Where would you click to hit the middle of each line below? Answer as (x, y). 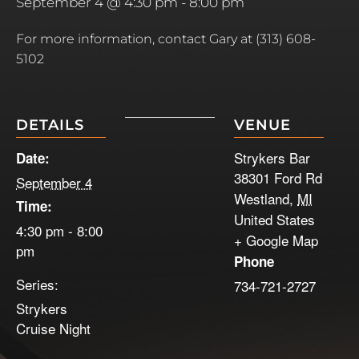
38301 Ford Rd (278, 178)
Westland (262, 199)
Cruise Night (53, 329)
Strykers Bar (272, 158)
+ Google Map (276, 240)
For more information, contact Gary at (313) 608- (166, 39)
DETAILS (50, 125)
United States (274, 220)
